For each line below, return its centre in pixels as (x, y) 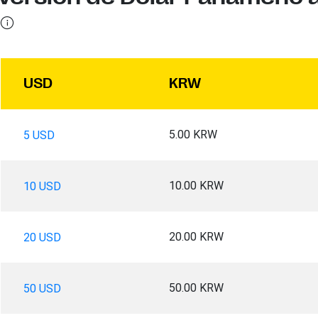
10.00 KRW (196, 185)
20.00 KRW (196, 236)
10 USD (42, 186)
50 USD (42, 288)
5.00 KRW (193, 134)
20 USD (42, 237)
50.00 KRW (196, 287)
